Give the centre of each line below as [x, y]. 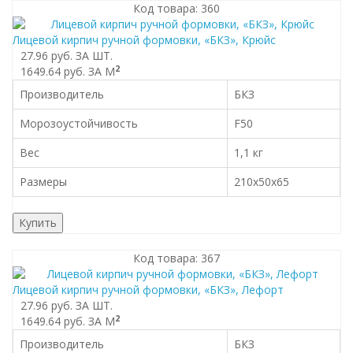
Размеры [43, 182]
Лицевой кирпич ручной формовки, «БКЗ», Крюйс [144, 40]
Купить [38, 223]
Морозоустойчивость [79, 123]
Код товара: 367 [176, 258]
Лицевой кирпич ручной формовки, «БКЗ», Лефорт [148, 290]
